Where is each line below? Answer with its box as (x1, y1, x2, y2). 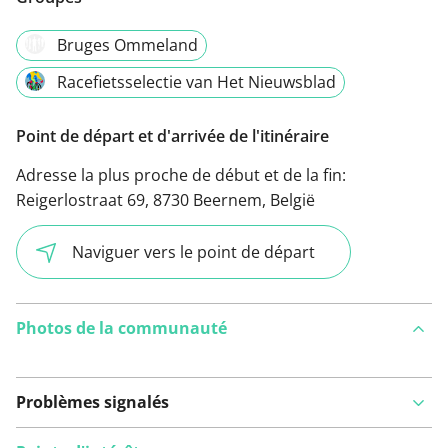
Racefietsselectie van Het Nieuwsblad (57, 70, 336, 93)
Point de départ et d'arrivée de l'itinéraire (16, 124, 329, 147)
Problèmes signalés (16, 391, 169, 414)
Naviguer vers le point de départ (72, 240, 315, 263)
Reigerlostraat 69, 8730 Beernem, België (16, 188, 315, 211)
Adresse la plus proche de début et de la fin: (16, 163, 346, 186)
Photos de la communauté (16, 317, 227, 340)
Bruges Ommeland (57, 33, 198, 56)
